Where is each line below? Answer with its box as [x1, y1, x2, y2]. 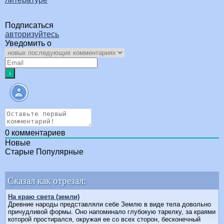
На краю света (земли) [8, 193, 79, 201]
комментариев [9, 128, 65, 137]
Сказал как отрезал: [7, 174, 86, 187]
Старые [5, 147, 34, 156]
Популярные [36, 147, 83, 156]
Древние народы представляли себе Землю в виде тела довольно [8, 200, 211, 208]
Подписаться [5, 21, 53, 30]
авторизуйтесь [5, 30, 59, 39]
